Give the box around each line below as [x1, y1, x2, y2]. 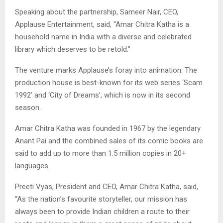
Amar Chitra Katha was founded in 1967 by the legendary [15, 123, 201, 133]
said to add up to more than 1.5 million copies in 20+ [15, 148, 186, 158]
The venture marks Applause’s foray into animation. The [15, 65, 197, 75]
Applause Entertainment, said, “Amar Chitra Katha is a [15, 19, 189, 29]
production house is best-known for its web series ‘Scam [15, 78, 203, 87]
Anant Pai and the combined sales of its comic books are [15, 136, 203, 145]
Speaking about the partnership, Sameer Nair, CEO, [15, 7, 178, 16]
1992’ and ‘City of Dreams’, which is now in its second [15, 90, 190, 100]
